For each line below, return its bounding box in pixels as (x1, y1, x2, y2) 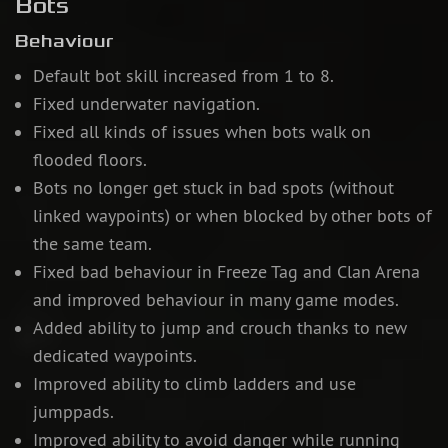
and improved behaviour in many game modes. (32, 289, 399, 312)
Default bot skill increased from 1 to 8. (32, 65, 334, 88)
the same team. (32, 233, 152, 256)
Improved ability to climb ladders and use (32, 373, 356, 396)
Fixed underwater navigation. (32, 93, 260, 116)
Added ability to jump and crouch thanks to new (32, 317, 407, 340)
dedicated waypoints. (32, 345, 197, 368)
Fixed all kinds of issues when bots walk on (32, 121, 371, 144)
